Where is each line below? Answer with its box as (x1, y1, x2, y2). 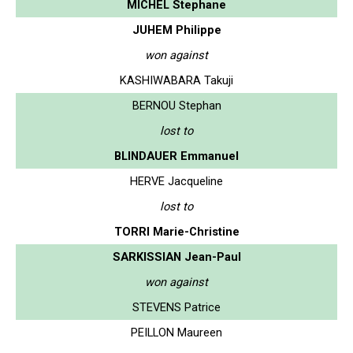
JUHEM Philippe (132, 22, 221, 37)
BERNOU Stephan (132, 98, 221, 113)
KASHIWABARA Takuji (120, 72, 233, 87)
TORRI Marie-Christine (113, 224, 240, 239)
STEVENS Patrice (132, 299, 221, 314)
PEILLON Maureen (131, 325, 222, 340)
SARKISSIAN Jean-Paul (112, 249, 241, 264)
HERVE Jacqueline (130, 173, 223, 188)
